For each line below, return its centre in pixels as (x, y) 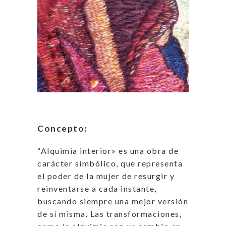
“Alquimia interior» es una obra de (108, 151)
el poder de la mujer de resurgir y (106, 176)
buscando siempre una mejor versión (113, 201)
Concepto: (62, 128)
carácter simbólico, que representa (110, 163)
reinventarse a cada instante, (97, 189)
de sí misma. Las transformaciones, (109, 214)
